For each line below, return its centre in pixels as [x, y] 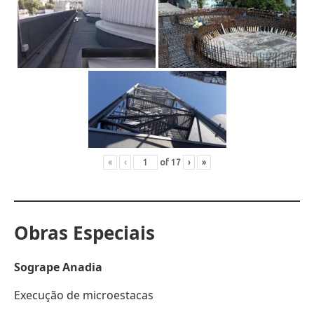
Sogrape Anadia [58, 267]
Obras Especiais [84, 233]
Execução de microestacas [84, 295]
